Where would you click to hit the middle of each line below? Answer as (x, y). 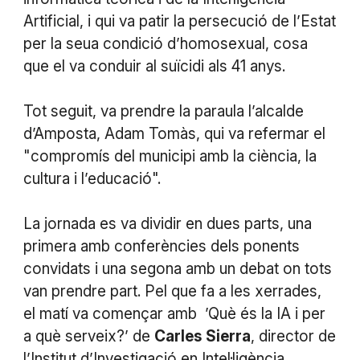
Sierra (228, 336)
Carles (178, 336)
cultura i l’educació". (92, 178)
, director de (293, 336)
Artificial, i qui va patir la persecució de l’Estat (179, 21)
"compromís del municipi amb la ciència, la (170, 156)
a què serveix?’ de (88, 336)
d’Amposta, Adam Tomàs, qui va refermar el (174, 133)
